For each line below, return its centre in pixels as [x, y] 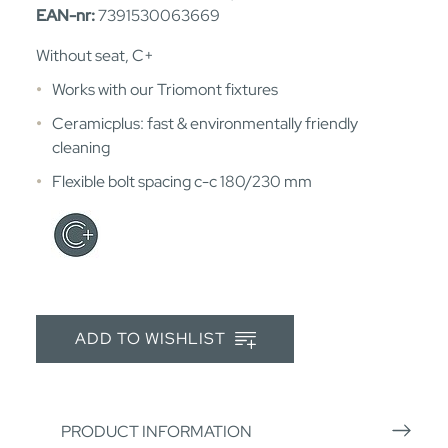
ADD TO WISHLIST [152, 339]
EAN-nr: [65, 15]
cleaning [81, 147]
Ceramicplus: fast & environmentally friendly [205, 123]
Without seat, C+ [95, 55]
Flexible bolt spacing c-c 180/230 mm [182, 181]
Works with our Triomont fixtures [165, 89]
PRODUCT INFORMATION [156, 431]
